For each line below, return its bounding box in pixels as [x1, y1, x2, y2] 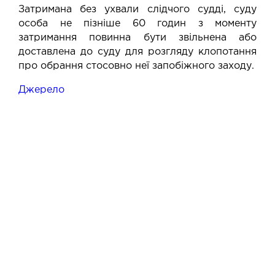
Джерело [18, 85, 64, 95]
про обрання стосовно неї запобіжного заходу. [18, 61, 254, 71]
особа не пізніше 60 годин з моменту [18, 18, 257, 28]
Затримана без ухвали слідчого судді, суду [18, 4, 257, 14]
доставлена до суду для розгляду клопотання [18, 47, 257, 56]
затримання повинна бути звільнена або [18, 33, 257, 42]
